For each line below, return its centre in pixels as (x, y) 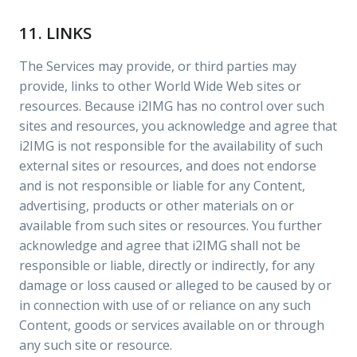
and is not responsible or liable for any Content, (162, 186)
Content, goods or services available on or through (172, 325)
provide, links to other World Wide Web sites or (160, 86)
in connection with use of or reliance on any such (165, 305)
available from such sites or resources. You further (171, 226)
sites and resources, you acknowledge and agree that (178, 126)
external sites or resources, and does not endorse (168, 166)
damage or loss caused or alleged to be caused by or (175, 285)
